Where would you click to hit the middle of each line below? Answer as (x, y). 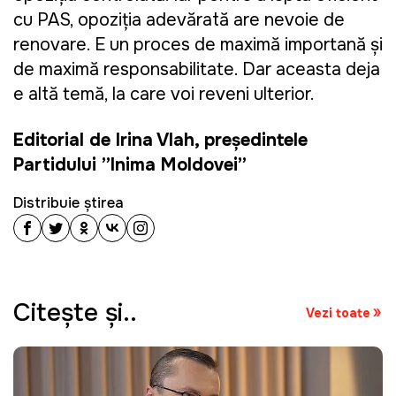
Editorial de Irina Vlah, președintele (160, 141)
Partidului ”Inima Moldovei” (130, 165)
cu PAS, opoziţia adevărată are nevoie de (179, 20)
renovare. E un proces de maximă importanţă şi (198, 45)
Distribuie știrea (69, 203)
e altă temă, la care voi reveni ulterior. (164, 95)
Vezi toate (338, 312)
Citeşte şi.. (75, 313)
